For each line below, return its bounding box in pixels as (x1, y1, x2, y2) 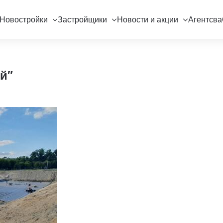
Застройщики (57, 14, 107, 24)
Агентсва (188, 14, 222, 24)
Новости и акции (116, 14, 178, 24)
